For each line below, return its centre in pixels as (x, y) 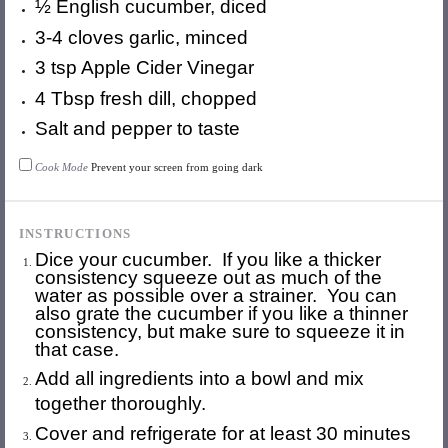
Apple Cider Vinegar (166, 68)
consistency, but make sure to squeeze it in (220, 332)
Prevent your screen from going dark (176, 166)
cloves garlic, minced (156, 37)
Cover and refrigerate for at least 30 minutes (223, 434)
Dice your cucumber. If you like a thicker (208, 260)
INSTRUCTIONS (75, 234)
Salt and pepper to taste (138, 129)
